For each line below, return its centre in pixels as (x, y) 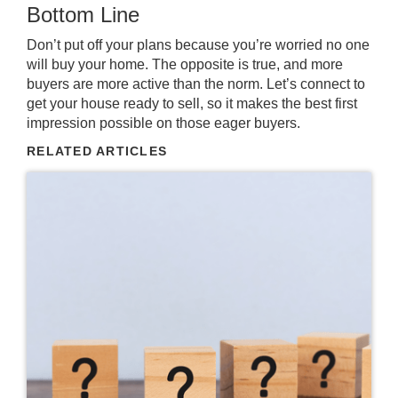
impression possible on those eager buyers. (163, 123)
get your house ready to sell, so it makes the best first (192, 103)
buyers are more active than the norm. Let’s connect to (196, 84)
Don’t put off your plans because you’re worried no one (198, 45)
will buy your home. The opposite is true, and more (185, 64)
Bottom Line (83, 15)
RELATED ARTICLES (97, 151)
